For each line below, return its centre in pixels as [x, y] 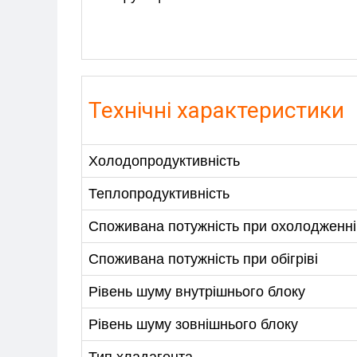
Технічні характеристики [216, 111]
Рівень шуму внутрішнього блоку [197, 292]
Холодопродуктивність [164, 161]
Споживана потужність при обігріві [203, 259]
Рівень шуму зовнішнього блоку [193, 325]
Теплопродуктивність [159, 194]
